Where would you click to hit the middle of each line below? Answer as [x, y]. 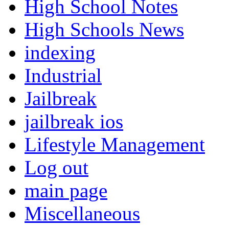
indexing [60, 53]
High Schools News [104, 30]
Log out [56, 168]
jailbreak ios [74, 122]
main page [66, 191]
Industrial [63, 76]
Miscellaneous [82, 214]
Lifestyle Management [115, 145]
